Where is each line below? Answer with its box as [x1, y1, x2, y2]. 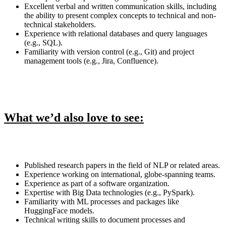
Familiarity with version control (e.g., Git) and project [24, 47, 194, 56]
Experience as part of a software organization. [24, 179, 169, 188]
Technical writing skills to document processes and [24, 215, 185, 224]
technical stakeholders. [24, 20, 96, 29]
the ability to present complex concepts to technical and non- [24, 11, 216, 20]
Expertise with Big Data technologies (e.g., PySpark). [24, 188, 195, 197]
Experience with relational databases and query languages [24, 29, 207, 38]
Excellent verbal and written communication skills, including [24, 2, 216, 11]
